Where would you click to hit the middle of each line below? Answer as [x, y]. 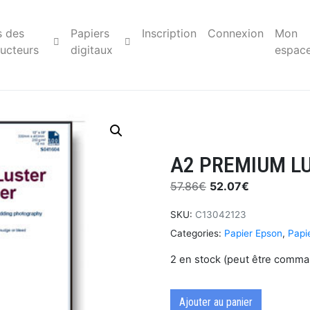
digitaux [91, 50]
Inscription [170, 33]
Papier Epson [253, 233]
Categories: [196, 233]
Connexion [236, 33]
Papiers [90, 33]
